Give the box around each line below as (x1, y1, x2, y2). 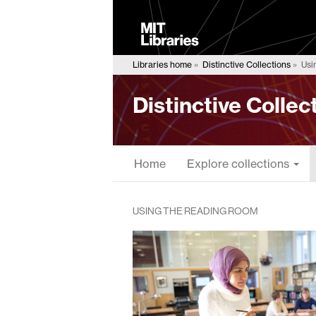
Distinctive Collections (202, 59, 291, 70)
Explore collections (187, 156, 292, 171)
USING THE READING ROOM (132, 205, 258, 217)
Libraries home (132, 59, 192, 70)
